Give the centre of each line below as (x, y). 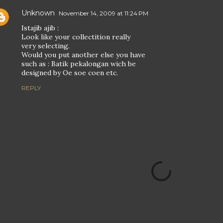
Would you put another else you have (83, 55)
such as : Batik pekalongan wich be (79, 64)
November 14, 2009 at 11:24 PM (104, 13)
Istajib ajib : (40, 28)
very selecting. (46, 46)
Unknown (38, 13)
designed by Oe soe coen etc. (70, 73)
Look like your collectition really (76, 37)
